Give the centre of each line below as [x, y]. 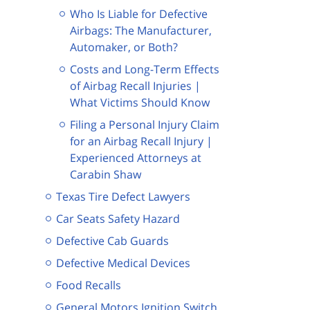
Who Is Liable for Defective [139, 13]
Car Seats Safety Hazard [118, 218]
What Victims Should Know [140, 102]
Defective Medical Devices [123, 263]
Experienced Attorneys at [136, 157]
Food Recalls [89, 285]
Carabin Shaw [106, 174]
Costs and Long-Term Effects [145, 69]
